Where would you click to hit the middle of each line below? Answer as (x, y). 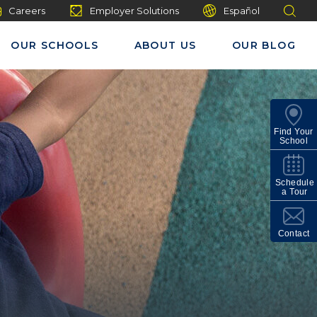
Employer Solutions (134, 11)
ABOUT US (165, 45)
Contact (294, 234)
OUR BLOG (264, 45)
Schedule (295, 183)
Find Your (294, 132)
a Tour (295, 192)
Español (242, 11)
